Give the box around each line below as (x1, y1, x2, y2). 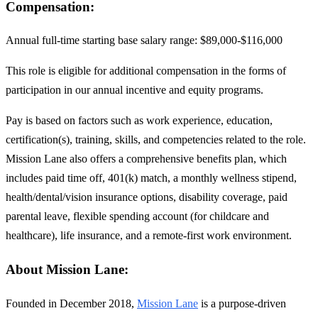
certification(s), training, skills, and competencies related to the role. (6, 133, 306, 146)
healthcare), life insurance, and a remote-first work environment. (6, 229, 292, 242)
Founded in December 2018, (6, 297, 137, 309)
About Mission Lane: (6, 262, 128, 278)
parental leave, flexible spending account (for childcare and (6, 210, 269, 223)
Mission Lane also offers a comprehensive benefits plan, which (6, 153, 287, 165)
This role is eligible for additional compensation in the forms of (6, 65, 286, 77)
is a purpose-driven (198, 297, 286, 309)
